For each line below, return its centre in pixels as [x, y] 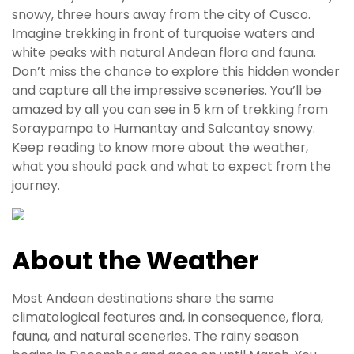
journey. [36, 186]
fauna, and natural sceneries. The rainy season [155, 337]
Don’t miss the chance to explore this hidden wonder [176, 72]
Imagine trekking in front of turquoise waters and [163, 34]
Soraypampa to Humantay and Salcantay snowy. [164, 129]
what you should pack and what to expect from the [171, 167]
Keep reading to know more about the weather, [160, 148]
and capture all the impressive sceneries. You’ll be [167, 91]
